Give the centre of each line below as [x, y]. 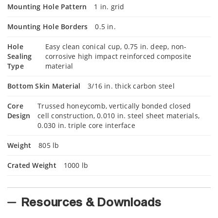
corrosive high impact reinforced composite [118, 56]
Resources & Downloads [91, 203]
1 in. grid [109, 7]
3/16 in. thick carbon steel [131, 86]
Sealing [20, 56]
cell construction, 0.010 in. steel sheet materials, [118, 116]
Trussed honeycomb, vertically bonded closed [114, 106]
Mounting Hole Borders [48, 27]
